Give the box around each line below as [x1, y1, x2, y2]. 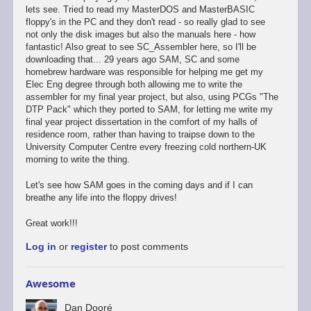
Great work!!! [25, 217, 78, 228]
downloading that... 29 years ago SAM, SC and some [25, 54, 239, 65]
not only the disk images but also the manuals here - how [25, 29, 255, 40]
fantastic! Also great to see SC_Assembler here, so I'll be [25, 42, 256, 53]
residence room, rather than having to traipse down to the [25, 129, 255, 140]
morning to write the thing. [25, 154, 130, 165]
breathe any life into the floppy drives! [25, 192, 177, 203]
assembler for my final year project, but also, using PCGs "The [25, 92, 278, 103]
